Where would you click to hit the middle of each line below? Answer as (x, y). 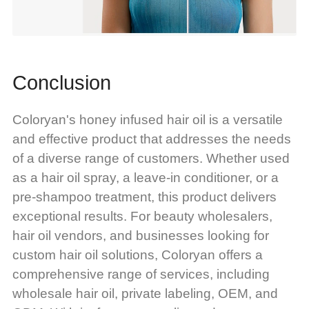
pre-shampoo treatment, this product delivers (144, 197)
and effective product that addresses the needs (151, 139)
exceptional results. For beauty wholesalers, (142, 216)
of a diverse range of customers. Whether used (151, 158)
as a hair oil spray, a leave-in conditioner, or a (145, 177)
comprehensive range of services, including (141, 274)
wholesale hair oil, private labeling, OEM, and (145, 293)
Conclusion (61, 82)
